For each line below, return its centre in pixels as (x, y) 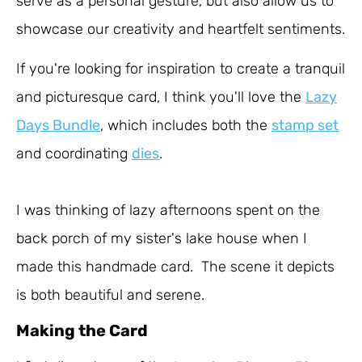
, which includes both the (186, 126)
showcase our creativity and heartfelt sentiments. (181, 29)
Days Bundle (58, 126)
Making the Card (82, 330)
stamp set (305, 126)
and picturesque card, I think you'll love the (161, 97)
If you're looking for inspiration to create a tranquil (181, 69)
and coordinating (74, 154)
